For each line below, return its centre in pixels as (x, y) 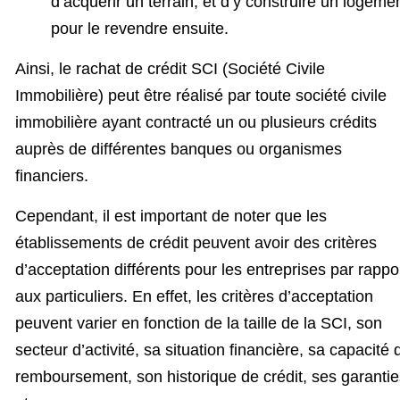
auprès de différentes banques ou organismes (179, 150)
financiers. (52, 176)
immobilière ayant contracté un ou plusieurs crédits (196, 123)
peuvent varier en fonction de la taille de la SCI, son (199, 323)
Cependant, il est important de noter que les (171, 216)
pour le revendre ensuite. (140, 29)
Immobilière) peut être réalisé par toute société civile (201, 96)
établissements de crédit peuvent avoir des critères (196, 242)
